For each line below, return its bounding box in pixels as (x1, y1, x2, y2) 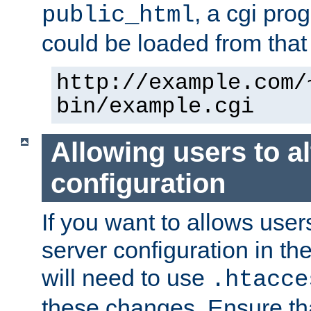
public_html (42, 2, 194, 29)
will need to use (42, 264, 211, 291)
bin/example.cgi (56, 94, 254, 120)
